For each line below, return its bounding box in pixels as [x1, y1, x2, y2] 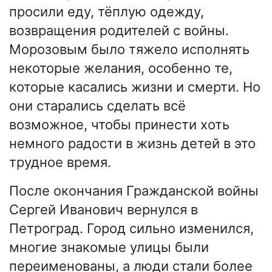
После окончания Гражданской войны [9, 183, 259, 199]
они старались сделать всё [9, 98, 186, 114]
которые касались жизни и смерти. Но [9, 79, 260, 95]
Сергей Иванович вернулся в [9, 202, 198, 218]
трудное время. [9, 154, 111, 171]
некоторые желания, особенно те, [9, 60, 233, 76]
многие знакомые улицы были [9, 239, 209, 256]
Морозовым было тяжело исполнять [9, 41, 250, 58]
